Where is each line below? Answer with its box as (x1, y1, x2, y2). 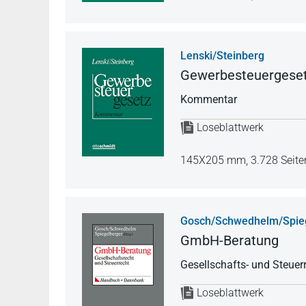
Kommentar (180, 92, 237, 106)
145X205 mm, (180, 154, 251, 167)
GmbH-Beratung (180, 232, 279, 249)
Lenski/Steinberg (180, 48, 264, 62)
